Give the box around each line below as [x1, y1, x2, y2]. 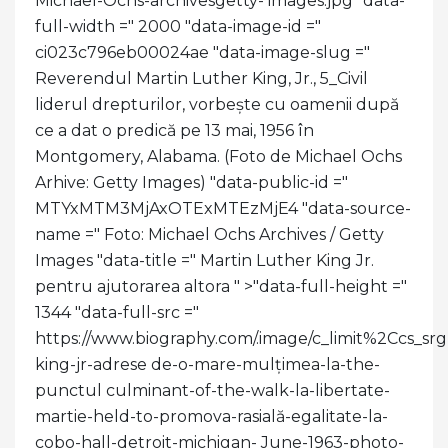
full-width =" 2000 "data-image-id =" [35, 16, 321, 36]
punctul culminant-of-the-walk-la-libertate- [35, 380, 390, 400]
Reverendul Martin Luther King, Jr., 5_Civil [35, 68, 368, 88]
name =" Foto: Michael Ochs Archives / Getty [35, 224, 384, 244]
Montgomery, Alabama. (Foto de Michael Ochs [35, 146, 402, 166]
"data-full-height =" [253, 276, 407, 296]
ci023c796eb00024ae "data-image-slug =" [35, 42, 370, 62]
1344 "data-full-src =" [35, 302, 199, 322]
